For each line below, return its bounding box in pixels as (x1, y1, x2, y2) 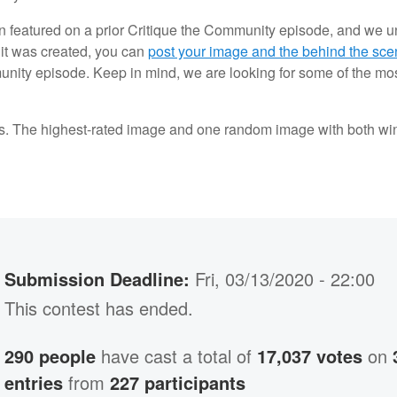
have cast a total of (96, 343, 258, 370)
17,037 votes (257, 343, 363, 370)
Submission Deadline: (4, 266, 191, 292)
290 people (4, 343, 97, 370)
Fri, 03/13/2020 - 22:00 (195, 266, 376, 292)
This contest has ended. (4, 295, 194, 322)
